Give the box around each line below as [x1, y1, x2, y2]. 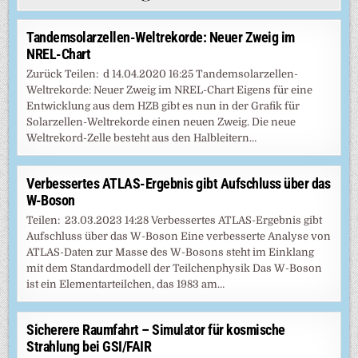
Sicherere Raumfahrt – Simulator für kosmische [26, 320, 285, 338]
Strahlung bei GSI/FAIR [26, 337, 152, 355]
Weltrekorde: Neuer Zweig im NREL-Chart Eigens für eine [26, 83, 313, 96]
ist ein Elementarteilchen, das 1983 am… [26, 277, 225, 290]
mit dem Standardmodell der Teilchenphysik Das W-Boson [26, 261, 323, 274]
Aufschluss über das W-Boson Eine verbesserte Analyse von [26, 229, 332, 242]
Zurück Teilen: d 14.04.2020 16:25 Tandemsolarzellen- [26, 67, 299, 80]
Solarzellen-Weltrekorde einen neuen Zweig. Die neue [26, 115, 296, 128]
